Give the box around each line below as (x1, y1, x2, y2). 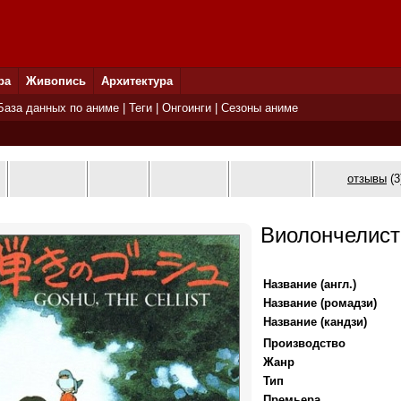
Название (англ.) (263, 277, 356, 291)
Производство (263, 337, 346, 350)
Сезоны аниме (221, 101, 298, 115)
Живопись (26, 74, 86, 88)
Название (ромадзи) (263, 296, 377, 310)
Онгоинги (162, 101, 211, 115)
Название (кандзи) (263, 315, 367, 328)
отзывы (347, 172, 387, 185)
